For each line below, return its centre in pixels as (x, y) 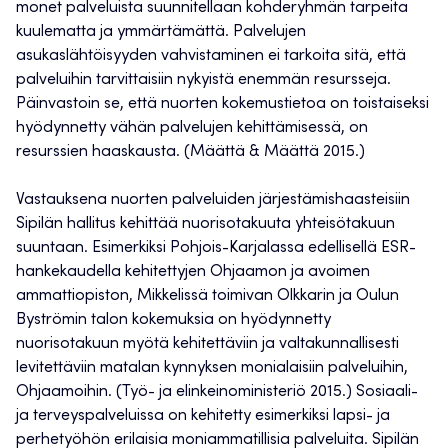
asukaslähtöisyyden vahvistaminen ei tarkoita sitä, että (211, 56)
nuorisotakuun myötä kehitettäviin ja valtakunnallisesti (207, 344)
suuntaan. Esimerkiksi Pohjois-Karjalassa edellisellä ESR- (216, 248)
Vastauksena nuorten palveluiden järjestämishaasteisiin (213, 200)
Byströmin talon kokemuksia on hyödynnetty (173, 320)
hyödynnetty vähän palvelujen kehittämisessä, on (192, 128)
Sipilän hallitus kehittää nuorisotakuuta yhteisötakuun (205, 224)
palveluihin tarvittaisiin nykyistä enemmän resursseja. (203, 80)
